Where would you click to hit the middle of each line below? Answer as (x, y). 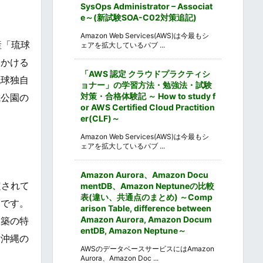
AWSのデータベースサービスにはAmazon (147, 248)
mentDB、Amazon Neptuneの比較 (147, 186)
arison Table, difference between (146, 208)
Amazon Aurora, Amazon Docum (146, 219)
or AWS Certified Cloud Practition (148, 107)
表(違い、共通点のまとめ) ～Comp (146, 197)
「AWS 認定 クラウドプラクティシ (145, 73)
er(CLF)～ (100, 118)
